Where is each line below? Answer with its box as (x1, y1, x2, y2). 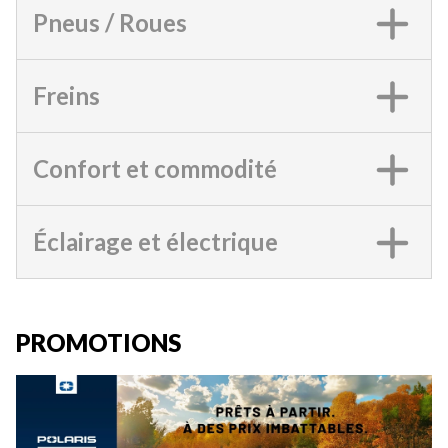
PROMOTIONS (16, 328, 181, 357)
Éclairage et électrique (33, 227, 278, 256)
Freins (33, 81, 100, 110)
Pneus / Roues (33, 8, 187, 37)
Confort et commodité (33, 154, 277, 183)
